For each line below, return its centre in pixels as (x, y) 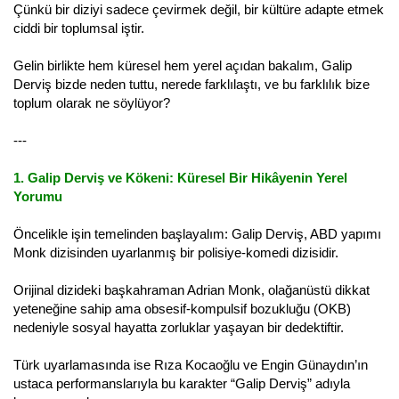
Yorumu (38, 196)
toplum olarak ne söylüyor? (92, 102)
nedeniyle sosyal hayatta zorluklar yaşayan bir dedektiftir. (179, 327)
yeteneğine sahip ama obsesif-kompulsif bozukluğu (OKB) (182, 308)
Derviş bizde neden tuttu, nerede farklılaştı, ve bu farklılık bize (191, 84)
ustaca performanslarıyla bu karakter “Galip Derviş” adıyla (182, 383)
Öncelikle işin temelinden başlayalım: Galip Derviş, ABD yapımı (197, 233)
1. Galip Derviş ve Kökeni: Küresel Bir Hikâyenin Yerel (180, 177)
